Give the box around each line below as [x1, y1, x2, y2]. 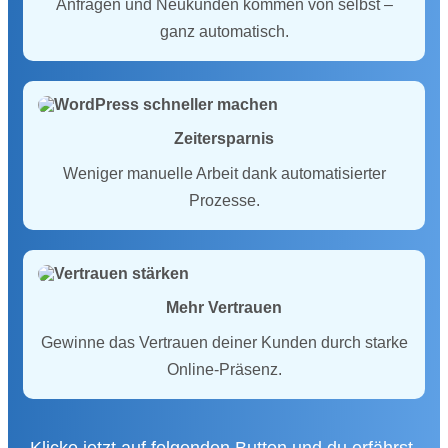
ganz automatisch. [159, 23, 289, 40]
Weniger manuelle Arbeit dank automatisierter [62, 165, 386, 182]
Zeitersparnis [174, 130, 274, 147]
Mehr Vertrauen [166, 299, 282, 316]
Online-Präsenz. [166, 361, 282, 378]
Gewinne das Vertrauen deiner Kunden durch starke [40, 334, 408, 351]
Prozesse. [188, 192, 260, 209]
